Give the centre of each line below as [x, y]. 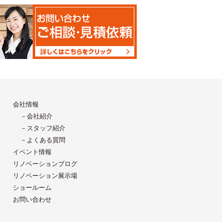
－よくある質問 [43, 140]
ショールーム [32, 188]
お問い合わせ [32, 199]
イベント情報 [32, 152]
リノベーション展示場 [45, 176]
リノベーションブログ [45, 164]
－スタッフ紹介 [43, 128]
